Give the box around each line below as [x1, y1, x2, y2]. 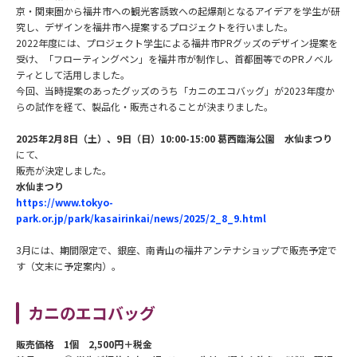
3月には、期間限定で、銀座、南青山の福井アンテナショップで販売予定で [16, 242, 337, 257]
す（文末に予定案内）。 [16, 258, 121, 273]
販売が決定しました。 [16, 163, 112, 177]
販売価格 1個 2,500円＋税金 [16, 336, 152, 351]
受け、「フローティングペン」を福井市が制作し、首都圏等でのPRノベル [16, 51, 333, 65]
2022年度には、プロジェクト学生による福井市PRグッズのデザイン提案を [16, 35, 338, 49]
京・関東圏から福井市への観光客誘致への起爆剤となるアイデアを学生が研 [16, 3, 340, 18]
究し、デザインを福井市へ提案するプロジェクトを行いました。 [16, 19, 293, 33]
